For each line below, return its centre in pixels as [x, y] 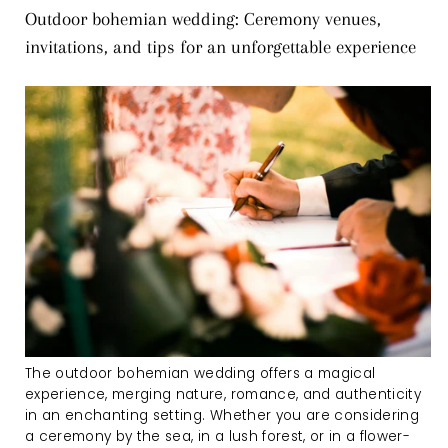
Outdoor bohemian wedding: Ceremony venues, [203, 19]
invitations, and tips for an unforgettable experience [220, 47]
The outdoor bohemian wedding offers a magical [200, 373]
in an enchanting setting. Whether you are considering [222, 415]
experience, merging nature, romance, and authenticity [223, 394]
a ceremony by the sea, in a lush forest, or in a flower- [218, 436]
